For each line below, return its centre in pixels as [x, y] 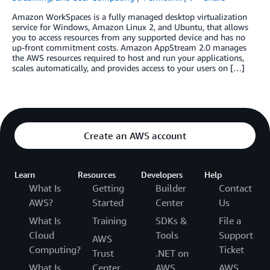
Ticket [231, 250]
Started [108, 203]
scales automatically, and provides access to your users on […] [128, 68]
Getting [108, 188]
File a [230, 221]
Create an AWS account [135, 136]
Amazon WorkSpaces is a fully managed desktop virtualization [130, 17]
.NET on [172, 253]
